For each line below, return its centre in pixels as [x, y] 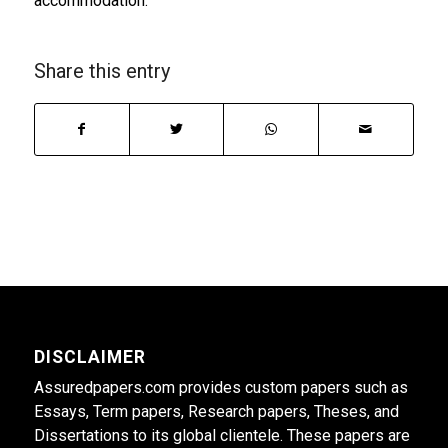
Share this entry [101, 71]
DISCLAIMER [89, 356]
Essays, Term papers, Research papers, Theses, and [216, 411]
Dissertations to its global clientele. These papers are [221, 435]
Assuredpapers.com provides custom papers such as [220, 387]
